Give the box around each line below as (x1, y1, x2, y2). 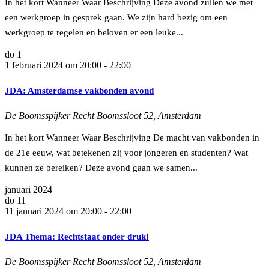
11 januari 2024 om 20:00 (5, 205, 102, 216)
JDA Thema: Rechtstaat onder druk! (5, 231, 149, 241)
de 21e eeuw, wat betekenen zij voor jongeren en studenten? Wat (5, 147, 248, 157)
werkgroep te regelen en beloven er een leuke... (5, 27, 183, 37)
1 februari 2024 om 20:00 (5, 59, 101, 70)
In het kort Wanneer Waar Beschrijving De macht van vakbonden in (5, 132, 259, 142)
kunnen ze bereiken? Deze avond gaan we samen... (5, 162, 198, 172)
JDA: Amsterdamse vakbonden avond (5, 85, 154, 95)
